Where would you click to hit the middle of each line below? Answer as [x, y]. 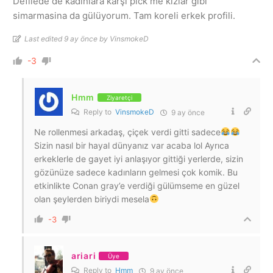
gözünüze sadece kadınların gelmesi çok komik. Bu [136, 172]
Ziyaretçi [120, 97]
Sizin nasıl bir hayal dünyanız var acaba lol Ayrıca [132, 145]
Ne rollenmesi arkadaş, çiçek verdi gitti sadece [127, 132]
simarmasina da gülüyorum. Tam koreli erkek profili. [124, 16]
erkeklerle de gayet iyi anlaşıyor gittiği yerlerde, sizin [139, 159]
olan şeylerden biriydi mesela [92, 199]
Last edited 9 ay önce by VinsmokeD [87, 39]
